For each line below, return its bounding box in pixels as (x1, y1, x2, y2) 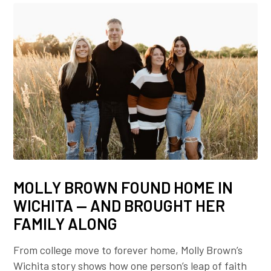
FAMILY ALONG (13, 214, 118, 233)
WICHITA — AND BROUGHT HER (13, 195, 226, 215)
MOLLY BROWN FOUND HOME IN (13, 177, 233, 197)
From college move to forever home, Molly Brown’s (13, 243, 243, 256)
